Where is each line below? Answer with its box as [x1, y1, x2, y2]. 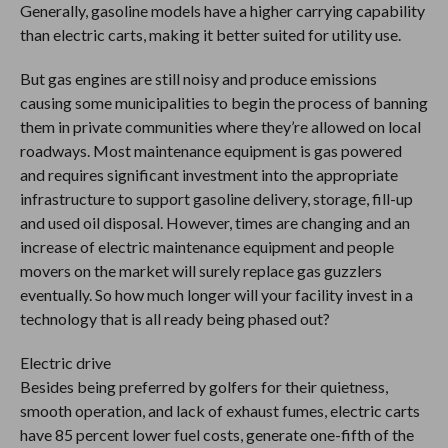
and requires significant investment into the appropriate [19, 165, 398, 184]
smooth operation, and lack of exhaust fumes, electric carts [19, 401, 420, 420]
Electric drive [19, 353, 111, 372]
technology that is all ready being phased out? [19, 309, 330, 328]
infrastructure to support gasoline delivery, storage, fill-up [19, 189, 413, 208]
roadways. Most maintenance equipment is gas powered [19, 141, 402, 160]
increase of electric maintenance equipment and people [19, 237, 394, 256]
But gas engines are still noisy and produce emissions [19, 69, 377, 88]
